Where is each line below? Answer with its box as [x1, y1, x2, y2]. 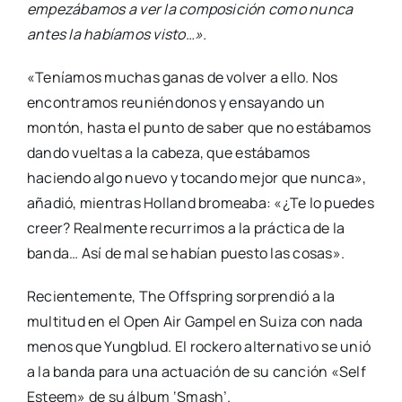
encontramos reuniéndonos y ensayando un [26, 92, 326, 113]
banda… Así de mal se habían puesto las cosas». [26, 243, 345, 264]
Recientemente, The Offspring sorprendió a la [26, 286, 336, 307]
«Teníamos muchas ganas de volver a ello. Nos [26, 67, 338, 88]
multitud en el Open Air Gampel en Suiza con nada [26, 311, 363, 332]
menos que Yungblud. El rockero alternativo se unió [26, 336, 371, 357]
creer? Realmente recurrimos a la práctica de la [26, 218, 345, 239]
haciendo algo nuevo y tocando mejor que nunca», [26, 168, 367, 188]
